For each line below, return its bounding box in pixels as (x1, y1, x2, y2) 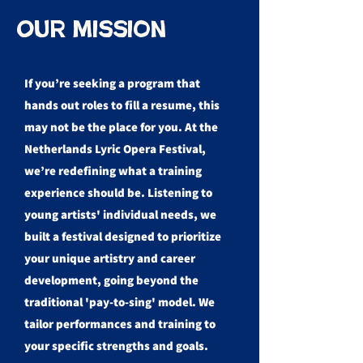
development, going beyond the (24, 272, 199, 288)
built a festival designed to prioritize (24, 228, 221, 244)
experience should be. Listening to (24, 185, 212, 200)
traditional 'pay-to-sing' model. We (24, 294, 215, 310)
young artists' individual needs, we (24, 207, 216, 222)
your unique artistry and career (24, 250, 195, 266)
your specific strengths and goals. (24, 338, 208, 353)
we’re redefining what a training (24, 163, 202, 178)
